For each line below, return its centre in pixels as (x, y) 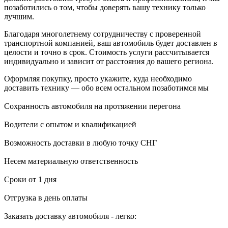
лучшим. (19, 16)
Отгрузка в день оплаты (46, 197)
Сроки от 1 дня (30, 179)
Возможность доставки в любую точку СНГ (80, 142)
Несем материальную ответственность (71, 161)
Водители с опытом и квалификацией (70, 124)
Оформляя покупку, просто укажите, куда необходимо (98, 78)
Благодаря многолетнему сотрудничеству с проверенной (103, 34)
